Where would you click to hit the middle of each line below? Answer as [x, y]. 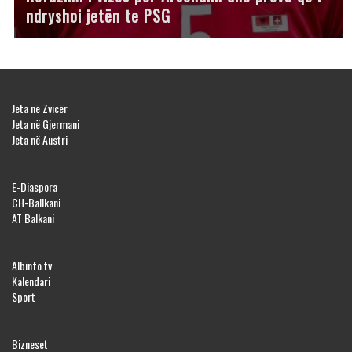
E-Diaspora [35, 187]
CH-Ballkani [36, 203]
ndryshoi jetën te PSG [98, 16]
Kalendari [31, 281]
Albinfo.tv [32, 266]
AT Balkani [33, 218]
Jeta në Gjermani [46, 124]
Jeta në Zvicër [40, 108]
